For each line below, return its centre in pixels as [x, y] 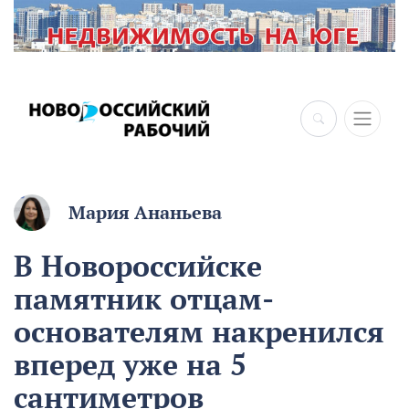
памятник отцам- [144, 299]
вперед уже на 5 [130, 365]
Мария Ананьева [145, 213]
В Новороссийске [138, 266]
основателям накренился [199, 332]
